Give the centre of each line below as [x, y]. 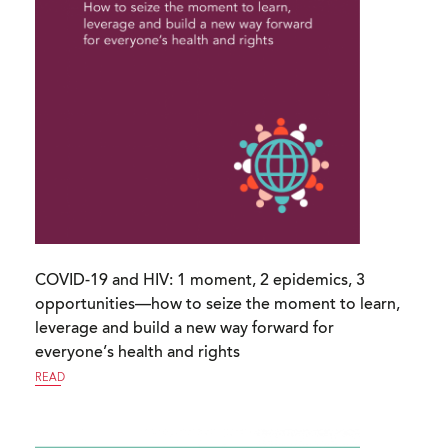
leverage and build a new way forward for [184, 329]
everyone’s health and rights [137, 353]
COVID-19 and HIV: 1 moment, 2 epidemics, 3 [200, 281]
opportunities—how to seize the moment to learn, [217, 305]
